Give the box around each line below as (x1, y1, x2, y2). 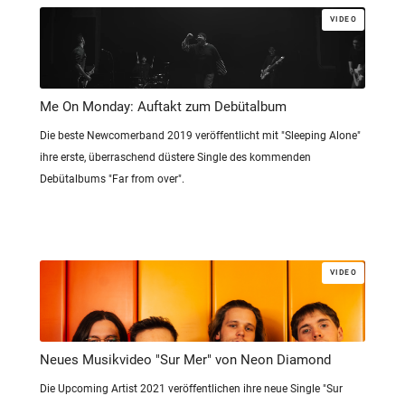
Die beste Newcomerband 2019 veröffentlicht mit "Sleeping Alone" (40, 129, 361, 143)
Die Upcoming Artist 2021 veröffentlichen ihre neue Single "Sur (40, 382, 343, 396)
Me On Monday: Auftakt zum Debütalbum (40, 99, 287, 116)
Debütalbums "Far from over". (40, 173, 184, 186)
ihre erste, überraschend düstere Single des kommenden (40, 151, 311, 165)
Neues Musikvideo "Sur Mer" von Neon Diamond (40, 352, 331, 369)
